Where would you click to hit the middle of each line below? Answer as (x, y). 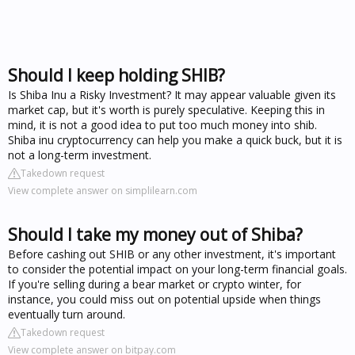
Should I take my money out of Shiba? (155, 235)
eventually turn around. (67, 314)
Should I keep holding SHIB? (116, 75)
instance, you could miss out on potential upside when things (164, 299)
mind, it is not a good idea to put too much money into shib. (162, 125)
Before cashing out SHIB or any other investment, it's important (172, 254)
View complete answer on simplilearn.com (103, 191)
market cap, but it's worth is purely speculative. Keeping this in (166, 110)
